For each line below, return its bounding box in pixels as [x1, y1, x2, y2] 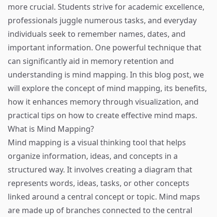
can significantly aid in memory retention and [8, 56, 174, 66]
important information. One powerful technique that [8, 42, 201, 53]
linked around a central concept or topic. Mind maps [8, 191, 200, 202]
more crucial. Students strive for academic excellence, [8, 1, 204, 12]
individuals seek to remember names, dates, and [8, 29, 186, 39]
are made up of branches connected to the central [8, 205, 192, 216]
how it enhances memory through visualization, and [8, 96, 199, 107]
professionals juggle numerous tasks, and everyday [8, 15, 197, 26]
